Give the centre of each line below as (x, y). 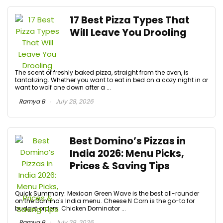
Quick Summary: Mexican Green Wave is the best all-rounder (107, 193)
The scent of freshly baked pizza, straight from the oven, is (102, 72)
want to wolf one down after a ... (63, 87)
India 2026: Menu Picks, (127, 153)
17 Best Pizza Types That (130, 20)
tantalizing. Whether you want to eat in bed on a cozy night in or (111, 80)
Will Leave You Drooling (128, 33)
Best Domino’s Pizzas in (128, 141)
